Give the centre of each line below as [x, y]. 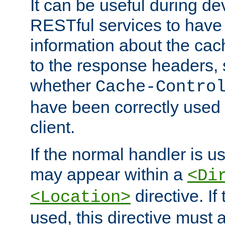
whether [63, 86]
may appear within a [109, 175]
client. [52, 127]
